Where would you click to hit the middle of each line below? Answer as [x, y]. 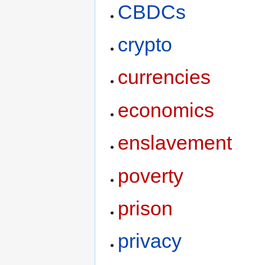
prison [146, 208]
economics [166, 110]
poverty [151, 175]
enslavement [175, 143]
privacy [150, 241]
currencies [164, 77]
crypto [145, 45]
